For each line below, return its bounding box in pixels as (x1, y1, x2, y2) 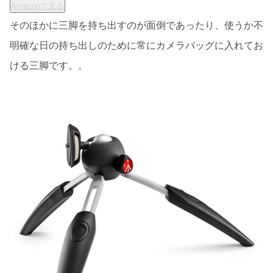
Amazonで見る (11, 1, 64, 11)
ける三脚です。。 (10, 60, 88, 71)
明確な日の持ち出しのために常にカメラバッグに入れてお (10, 40, 263, 51)
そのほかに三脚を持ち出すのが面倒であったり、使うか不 (10, 20, 263, 31)
